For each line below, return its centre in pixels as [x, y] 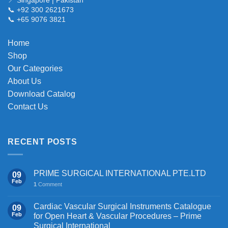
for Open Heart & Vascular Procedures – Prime [118, 216]
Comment [49, 184]
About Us [24, 81]
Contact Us [28, 106]
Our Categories [35, 68]
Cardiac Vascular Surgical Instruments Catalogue [122, 206]
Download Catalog [41, 94]
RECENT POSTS [42, 142]
